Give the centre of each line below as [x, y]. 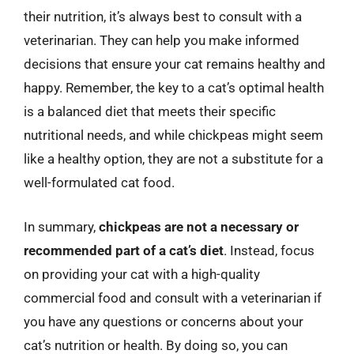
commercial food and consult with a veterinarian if [173, 298]
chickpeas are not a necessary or [199, 226]
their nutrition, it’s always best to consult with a [163, 17]
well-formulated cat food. [99, 183]
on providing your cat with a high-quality [142, 274]
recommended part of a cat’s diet [124, 250]
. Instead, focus [269, 250]
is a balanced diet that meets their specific [150, 111]
